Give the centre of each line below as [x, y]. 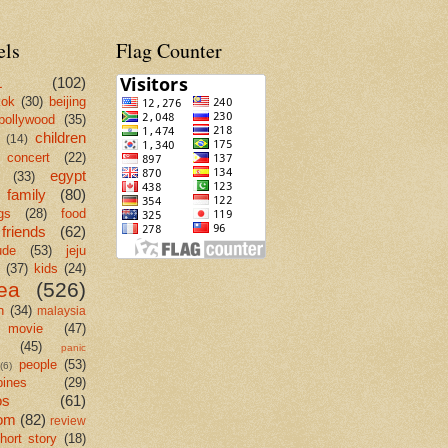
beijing [67, 102]
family [26, 195]
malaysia [61, 311]
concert [28, 158]
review [68, 421]
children [60, 138]
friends [24, 232]
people [37, 365]
